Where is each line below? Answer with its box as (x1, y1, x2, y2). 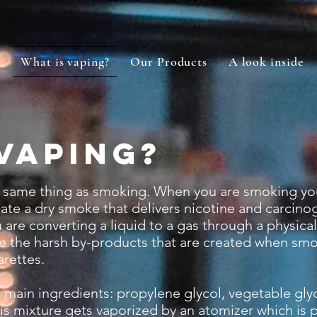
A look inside (228, 54, 304, 69)
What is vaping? (21, 54, 110, 69)
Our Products (130, 54, 208, 69)
